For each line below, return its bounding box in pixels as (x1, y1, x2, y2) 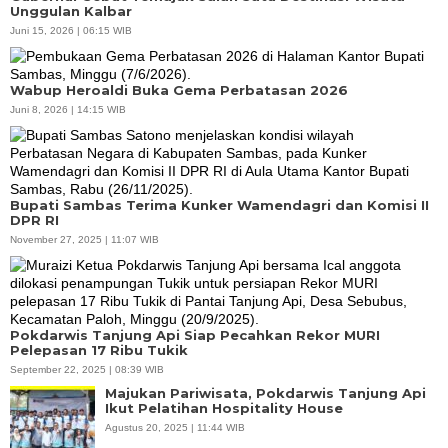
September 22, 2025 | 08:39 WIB (10, 363, 164, 375)
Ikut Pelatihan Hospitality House (105, 399, 343, 416)
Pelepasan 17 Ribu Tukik (10, 341, 188, 358)
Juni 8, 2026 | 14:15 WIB (10, 103, 126, 115)
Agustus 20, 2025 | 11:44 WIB (105, 421, 245, 433)
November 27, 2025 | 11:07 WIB (10, 233, 159, 245)
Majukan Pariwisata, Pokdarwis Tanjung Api (105, 384, 426, 401)
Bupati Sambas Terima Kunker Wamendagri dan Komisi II (10, 196, 429, 213)
